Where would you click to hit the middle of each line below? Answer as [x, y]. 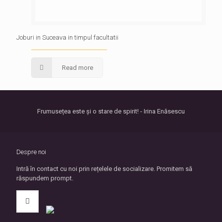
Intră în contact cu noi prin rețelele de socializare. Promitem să [104, 169]
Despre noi [31, 152]
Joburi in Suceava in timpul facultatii [67, 37]
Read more [78, 68]
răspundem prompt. [45, 178]
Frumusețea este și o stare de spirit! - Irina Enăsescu [111, 111]
